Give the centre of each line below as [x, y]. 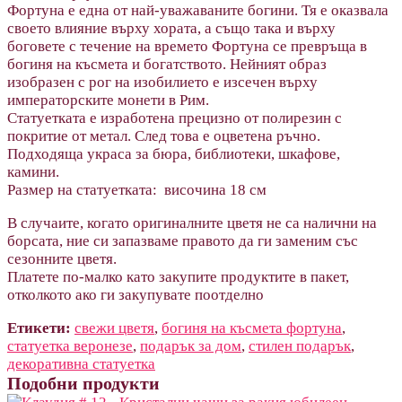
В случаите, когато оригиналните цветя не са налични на [192, 223]
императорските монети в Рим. [108, 100]
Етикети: [39, 328]
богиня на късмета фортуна [252, 328]
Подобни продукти [83, 383]
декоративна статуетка [81, 363]
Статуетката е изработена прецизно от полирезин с [175, 118]
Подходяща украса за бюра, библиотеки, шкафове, [174, 153]
